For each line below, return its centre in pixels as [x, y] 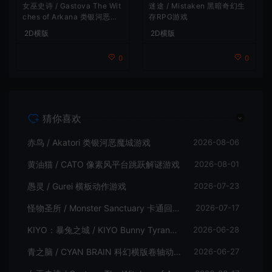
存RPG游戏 [168, 17]
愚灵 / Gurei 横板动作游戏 [77, 186]
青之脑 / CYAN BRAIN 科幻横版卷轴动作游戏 [177, 252]
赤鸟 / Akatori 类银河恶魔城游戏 [89, 143]
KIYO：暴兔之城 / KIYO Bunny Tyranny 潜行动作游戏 [174, 230]
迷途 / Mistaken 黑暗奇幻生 [197, 6]
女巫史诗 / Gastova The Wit [72, 6]
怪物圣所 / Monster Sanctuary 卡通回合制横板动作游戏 [176, 208]
